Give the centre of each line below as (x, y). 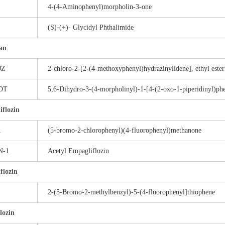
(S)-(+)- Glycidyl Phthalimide (91, 27)
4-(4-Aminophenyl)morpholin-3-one (100, 7)
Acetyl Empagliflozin (78, 151)
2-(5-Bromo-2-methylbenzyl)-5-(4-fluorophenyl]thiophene (131, 192)
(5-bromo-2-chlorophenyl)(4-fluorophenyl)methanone (125, 130)
